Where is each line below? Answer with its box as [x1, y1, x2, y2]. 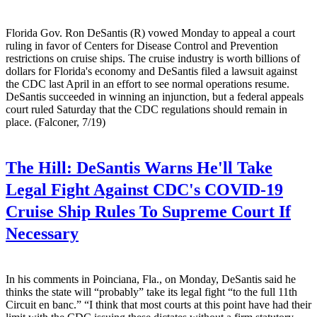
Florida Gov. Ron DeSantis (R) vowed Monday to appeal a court [6, 26, 295, 39]
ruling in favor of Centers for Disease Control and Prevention [6, 39, 278, 52]
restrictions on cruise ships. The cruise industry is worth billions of [6, 52, 300, 64]
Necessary [6, 224, 79, 243]
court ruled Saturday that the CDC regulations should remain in [6, 103, 287, 115]
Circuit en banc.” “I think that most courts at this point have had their [6, 298, 311, 311]
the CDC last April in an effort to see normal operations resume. [6, 77, 289, 90]
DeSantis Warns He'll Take [72, 158, 272, 177]
